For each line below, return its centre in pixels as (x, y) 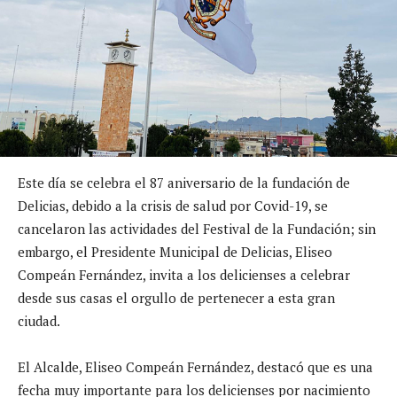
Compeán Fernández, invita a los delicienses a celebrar (184, 274)
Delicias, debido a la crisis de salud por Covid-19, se (173, 205)
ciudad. (39, 320)
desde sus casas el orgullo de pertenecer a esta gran (176, 297)
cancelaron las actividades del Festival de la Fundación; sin (197, 228)
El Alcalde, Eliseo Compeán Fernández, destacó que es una (195, 366)
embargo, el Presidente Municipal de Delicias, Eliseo (175, 251)
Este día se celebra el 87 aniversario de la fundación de (184, 182)
